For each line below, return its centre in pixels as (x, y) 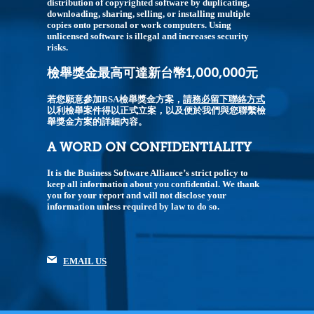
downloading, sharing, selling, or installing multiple (149, 14)
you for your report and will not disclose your (137, 196)
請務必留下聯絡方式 (224, 99)
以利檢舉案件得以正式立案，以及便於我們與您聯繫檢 (157, 110)
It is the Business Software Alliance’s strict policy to (148, 173)
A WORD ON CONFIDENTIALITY (150, 147)
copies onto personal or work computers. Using (139, 25)
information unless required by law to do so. (134, 207)
